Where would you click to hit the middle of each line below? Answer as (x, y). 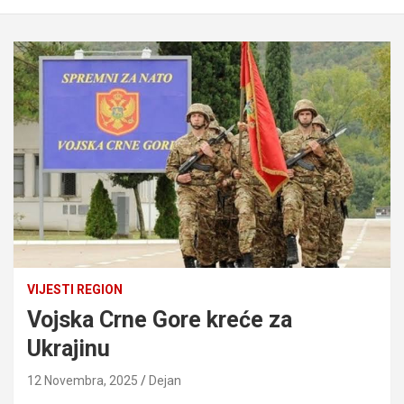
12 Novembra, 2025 (83, 380)
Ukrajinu (69, 348)
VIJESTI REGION (75, 289)
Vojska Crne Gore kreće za (160, 319)
